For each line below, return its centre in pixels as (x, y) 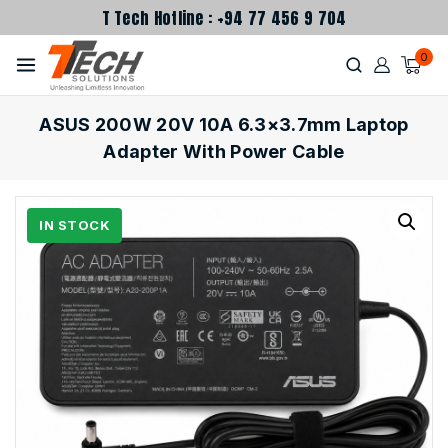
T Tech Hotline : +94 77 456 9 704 (224, 17)
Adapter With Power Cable (224, 151)
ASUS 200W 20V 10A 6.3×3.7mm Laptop (224, 124)
